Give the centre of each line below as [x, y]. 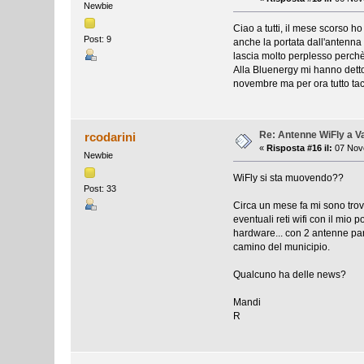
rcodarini [110, 137]
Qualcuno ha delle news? [289, 275]
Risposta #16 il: [300, 148]
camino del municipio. [281, 247]
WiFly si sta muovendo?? [288, 178]
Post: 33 [100, 188]
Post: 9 [98, 39]
